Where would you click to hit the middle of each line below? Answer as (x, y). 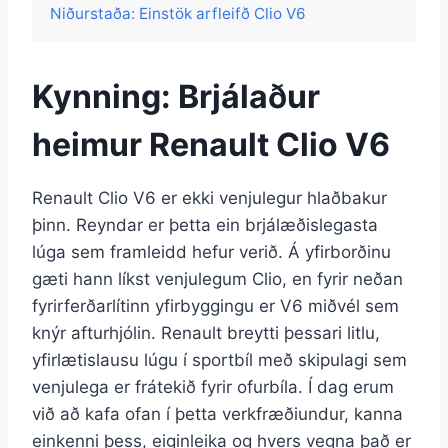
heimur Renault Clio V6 (211, 144)
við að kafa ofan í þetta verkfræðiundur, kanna (217, 413)
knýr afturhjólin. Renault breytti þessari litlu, (206, 332)
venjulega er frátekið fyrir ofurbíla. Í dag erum (213, 386)
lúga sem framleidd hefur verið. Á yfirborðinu (211, 251)
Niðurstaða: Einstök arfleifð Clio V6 (178, 13)
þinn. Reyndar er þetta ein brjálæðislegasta (205, 224)
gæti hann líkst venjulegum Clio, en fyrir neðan (217, 278)
